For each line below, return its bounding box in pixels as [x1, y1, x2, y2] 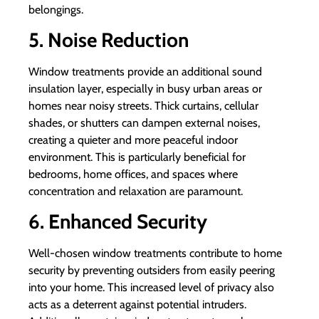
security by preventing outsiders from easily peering [28, 263, 275, 278]
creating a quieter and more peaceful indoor [28, 133, 238, 147]
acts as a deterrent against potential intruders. [28, 298, 246, 312]
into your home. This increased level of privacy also [28, 281, 274, 295]
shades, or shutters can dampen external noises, [28, 116, 260, 130]
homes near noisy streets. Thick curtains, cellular [28, 99, 258, 113]
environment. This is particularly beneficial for [28, 150, 246, 164]
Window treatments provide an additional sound [28, 65, 262, 79]
